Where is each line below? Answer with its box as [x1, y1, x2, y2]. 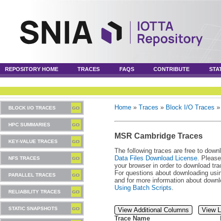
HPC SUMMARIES [8, 122, 50, 127]
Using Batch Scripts [114, 184, 172, 191]
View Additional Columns [118, 206, 189, 214]
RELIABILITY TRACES [8, 189, 61, 194]
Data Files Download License [114, 154, 197, 162]
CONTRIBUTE [153, 66, 190, 72]
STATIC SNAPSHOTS [8, 206, 58, 211]
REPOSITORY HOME [5, 66, 58, 72]
